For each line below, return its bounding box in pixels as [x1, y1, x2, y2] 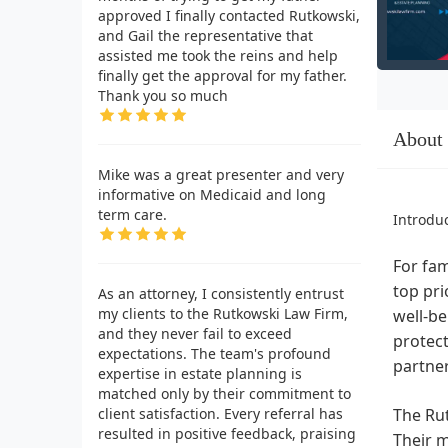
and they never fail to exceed [98, 323, 292, 343]
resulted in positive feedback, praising [98, 423, 356, 443]
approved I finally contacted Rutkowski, [98, 5, 360, 25]
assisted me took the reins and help [98, 45, 338, 65]
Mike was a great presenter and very [98, 164, 344, 184]
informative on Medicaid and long [98, 184, 326, 204]
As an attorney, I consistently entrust [98, 283, 344, 303]
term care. [98, 204, 167, 224]
